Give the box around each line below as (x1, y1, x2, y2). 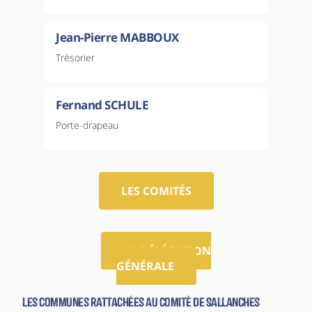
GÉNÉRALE (116, 258, 174, 274)
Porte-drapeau (56, 118, 118, 132)
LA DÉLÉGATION (123, 242, 211, 258)
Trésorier (56, 50, 95, 64)
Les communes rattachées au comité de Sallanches (22, 294, 260, 310)
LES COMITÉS (120, 182, 192, 198)
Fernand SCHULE (56, 96, 148, 113)
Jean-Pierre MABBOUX (56, 29, 179, 45)
